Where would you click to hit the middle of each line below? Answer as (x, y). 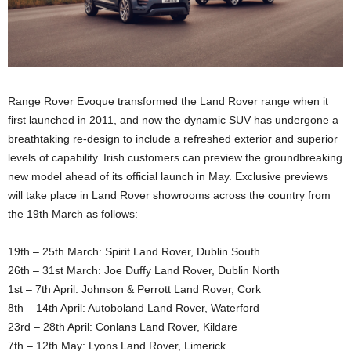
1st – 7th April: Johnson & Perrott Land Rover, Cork (134, 289)
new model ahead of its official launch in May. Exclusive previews (168, 176)
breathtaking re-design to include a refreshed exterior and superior (173, 138)
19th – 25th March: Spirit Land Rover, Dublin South (134, 251)
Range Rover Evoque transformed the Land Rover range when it (168, 101)
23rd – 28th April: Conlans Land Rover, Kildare (123, 326)
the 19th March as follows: (73, 213)
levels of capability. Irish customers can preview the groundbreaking (175, 157)
